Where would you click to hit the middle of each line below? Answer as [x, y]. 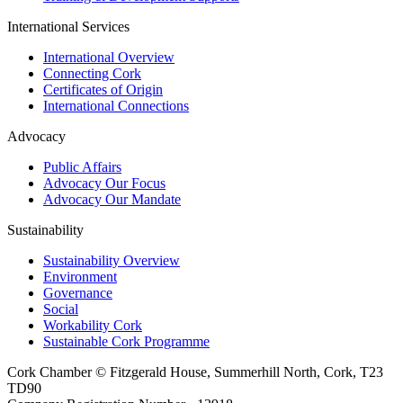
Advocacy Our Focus [104, 184]
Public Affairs [82, 167]
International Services [68, 27]
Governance [78, 293]
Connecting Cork [92, 74]
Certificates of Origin [103, 90]
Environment [80, 277]
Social [61, 309]
